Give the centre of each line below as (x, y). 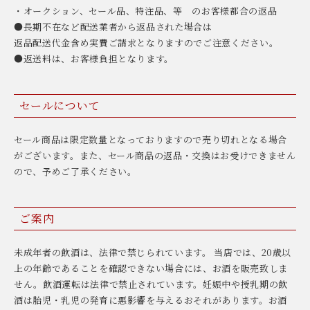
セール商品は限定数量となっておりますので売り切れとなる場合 (151, 139)
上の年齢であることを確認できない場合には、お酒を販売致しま (151, 268)
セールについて (60, 105)
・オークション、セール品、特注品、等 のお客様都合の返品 (146, 10)
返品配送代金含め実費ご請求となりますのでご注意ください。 (146, 42)
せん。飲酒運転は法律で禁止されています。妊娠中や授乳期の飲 (151, 284)
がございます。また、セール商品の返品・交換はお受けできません (155, 155)
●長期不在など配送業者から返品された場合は (113, 26)
